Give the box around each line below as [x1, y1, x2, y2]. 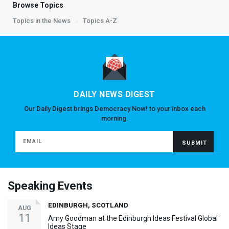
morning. [101, 114, 128, 122]
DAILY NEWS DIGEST [74, 89, 155, 99]
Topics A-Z [83, 16, 117, 25]
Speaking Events [8, 179, 93, 192]
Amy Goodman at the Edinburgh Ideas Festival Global [48, 214, 218, 222]
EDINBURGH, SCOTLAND [48, 201, 128, 209]
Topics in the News [13, 16, 71, 25]
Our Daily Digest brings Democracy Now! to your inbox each [24, 104, 205, 112]
